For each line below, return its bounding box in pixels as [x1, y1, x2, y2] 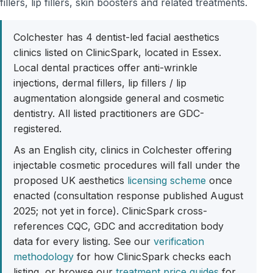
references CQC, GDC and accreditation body [13, 219, 224, 232]
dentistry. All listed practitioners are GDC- [13, 107, 205, 120]
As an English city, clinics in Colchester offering [13, 143, 232, 156]
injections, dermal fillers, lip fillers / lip [13, 77, 187, 90]
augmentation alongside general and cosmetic [13, 92, 225, 105]
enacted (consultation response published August [13, 189, 244, 202]
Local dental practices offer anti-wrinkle [13, 62, 198, 74]
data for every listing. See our [13, 235, 154, 247]
